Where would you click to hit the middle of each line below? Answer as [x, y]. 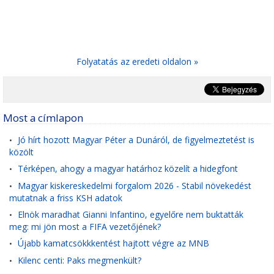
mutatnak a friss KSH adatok [66, 198]
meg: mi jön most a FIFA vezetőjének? [85, 226]
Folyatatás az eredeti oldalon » [137, 61]
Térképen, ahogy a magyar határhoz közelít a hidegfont [128, 168]
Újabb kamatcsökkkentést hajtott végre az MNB [113, 243]
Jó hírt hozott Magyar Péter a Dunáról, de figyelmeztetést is [136, 140]
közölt [21, 152]
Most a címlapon [43, 118]
